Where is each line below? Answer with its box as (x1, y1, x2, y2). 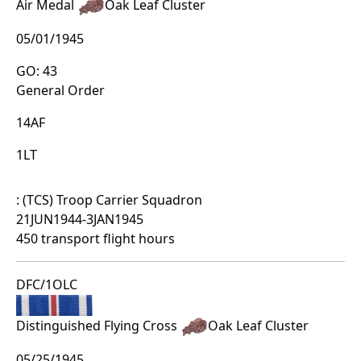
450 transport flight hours (16, 230, 175, 248)
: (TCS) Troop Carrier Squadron (16, 191, 202, 210)
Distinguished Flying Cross (16, 317, 180, 335)
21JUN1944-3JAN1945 (16, 210, 143, 229)
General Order (16, 81, 105, 100)
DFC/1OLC (16, 276, 77, 294)
